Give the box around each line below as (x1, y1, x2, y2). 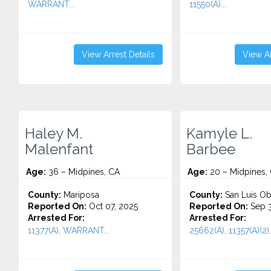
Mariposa (61, 190, 99, 200)
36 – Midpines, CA (46, 167, 120, 177)
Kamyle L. (186, 125, 252, 142)
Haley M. (25, 125, 82, 142)
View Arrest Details (81, 50, 155, 59)
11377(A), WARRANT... (28, 226, 109, 235)
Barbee (186, 141, 235, 158)
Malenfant (25, 141, 93, 158)
